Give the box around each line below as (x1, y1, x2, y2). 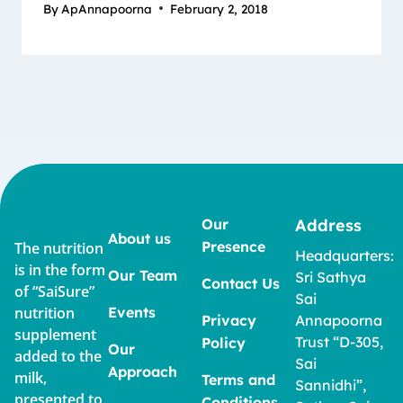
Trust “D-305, (295, 333, 383, 352)
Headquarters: (295, 246, 394, 265)
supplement (14, 325, 96, 345)
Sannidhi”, (295, 376, 366, 395)
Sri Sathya (295, 268, 366, 287)
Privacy (201, 311, 256, 330)
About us (108, 229, 171, 248)
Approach (108, 363, 177, 381)
